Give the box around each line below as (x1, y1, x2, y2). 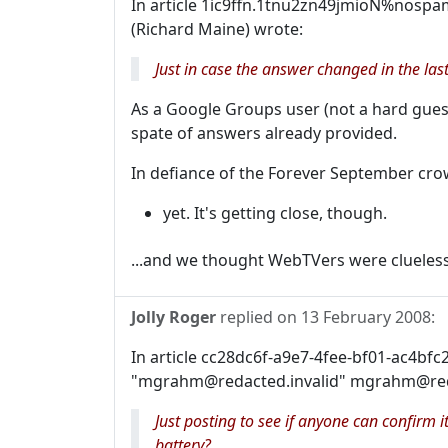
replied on (216, 306, 301, 329)
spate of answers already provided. (131, 122, 397, 144)
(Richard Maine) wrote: (131, 18, 303, 40)
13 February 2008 (301, 306, 431, 329)
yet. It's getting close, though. (163, 202, 387, 224)
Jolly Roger (131, 306, 216, 329)
